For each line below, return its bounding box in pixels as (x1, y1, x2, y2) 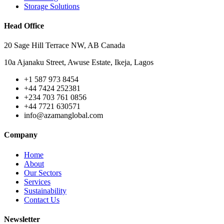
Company (4, 130, 37, 139)
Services (24, 177, 50, 186)
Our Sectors (24, 168, 61, 177)
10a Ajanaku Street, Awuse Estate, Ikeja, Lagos (4, 58, 153, 67)
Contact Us (24, 195, 59, 204)
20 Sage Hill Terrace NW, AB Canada (4, 41, 125, 50)
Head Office (4, 21, 44, 30)
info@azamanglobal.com (24, 111, 103, 120)
